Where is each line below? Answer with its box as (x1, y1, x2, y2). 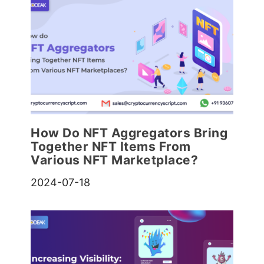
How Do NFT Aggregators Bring (31, 126, 228, 141)
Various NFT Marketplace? (31, 153, 199, 168)
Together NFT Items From (31, 139, 191, 154)
